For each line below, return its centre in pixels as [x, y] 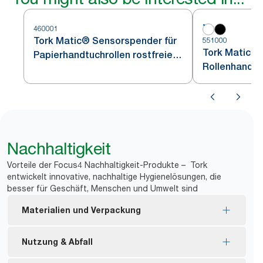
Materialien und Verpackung [81, 210]
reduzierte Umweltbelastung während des [115, 252]
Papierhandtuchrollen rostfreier [105, 55]
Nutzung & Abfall [57, 241]
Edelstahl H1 [62, 69]
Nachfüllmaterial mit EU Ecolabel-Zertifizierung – [127, 240]
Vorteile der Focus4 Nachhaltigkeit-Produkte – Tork [107, 164]
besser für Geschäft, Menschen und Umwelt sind [102, 188]
